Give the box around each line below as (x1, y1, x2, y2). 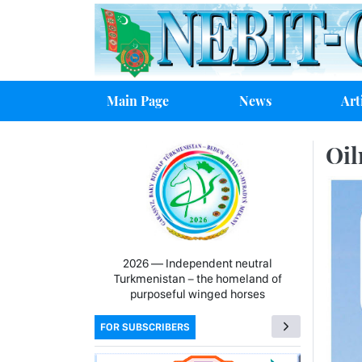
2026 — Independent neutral (123, 256, 272, 271)
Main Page (107, 91, 169, 109)
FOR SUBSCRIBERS (100, 321, 190, 334)
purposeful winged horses (130, 287, 265, 302)
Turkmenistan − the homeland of (113, 271, 282, 287)
